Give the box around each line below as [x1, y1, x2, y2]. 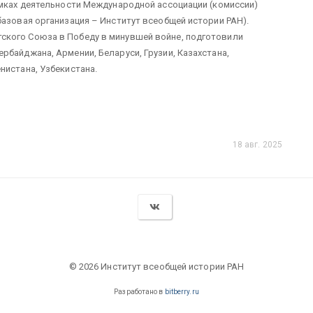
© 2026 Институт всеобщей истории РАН [68, 261, 245, 272]
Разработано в [114, 287, 165, 296]
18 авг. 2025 [232, 139, 282, 150]
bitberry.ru [164, 287, 199, 296]
